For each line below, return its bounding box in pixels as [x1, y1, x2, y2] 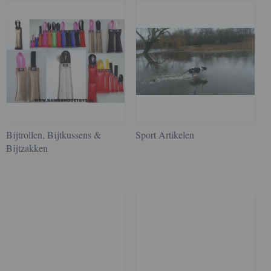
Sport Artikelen [135, 128, 195, 141]
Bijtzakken [6, 142, 48, 154]
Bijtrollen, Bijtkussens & [6, 128, 101, 141]
